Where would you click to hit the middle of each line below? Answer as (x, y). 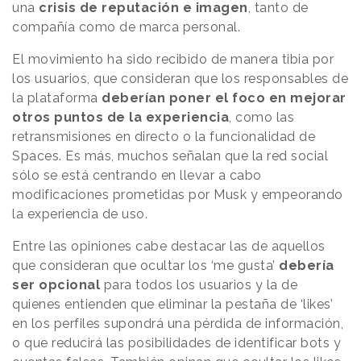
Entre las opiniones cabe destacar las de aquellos (169, 246)
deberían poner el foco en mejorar (224, 98)
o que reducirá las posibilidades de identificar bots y (176, 342)
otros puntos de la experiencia (120, 117)
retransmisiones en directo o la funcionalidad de (164, 136)
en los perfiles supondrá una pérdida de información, (178, 323)
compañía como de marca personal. (128, 27)
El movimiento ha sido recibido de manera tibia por (173, 59)
